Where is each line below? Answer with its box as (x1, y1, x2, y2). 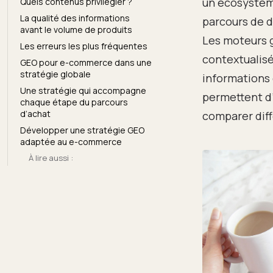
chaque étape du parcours (20, 96, 128, 108)
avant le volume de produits (20, 23, 132, 35)
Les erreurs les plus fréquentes (20, 40, 147, 52)
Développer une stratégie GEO (20, 124, 144, 136)
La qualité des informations (20, 12, 130, 24)
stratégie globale (20, 68, 91, 80)
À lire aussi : (29, 152, 75, 163)
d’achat (20, 107, 51, 119)
